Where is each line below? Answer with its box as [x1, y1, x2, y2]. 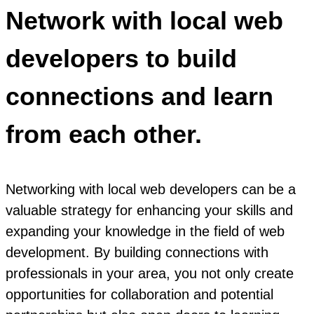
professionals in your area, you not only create [6, 266, 294, 282]
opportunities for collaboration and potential [6, 287, 273, 303]
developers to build [6, 44, 237, 74]
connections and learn [6, 82, 273, 111]
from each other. [6, 120, 202, 149]
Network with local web [6, 6, 283, 36]
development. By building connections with [6, 245, 268, 261]
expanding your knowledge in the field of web [6, 224, 285, 240]
